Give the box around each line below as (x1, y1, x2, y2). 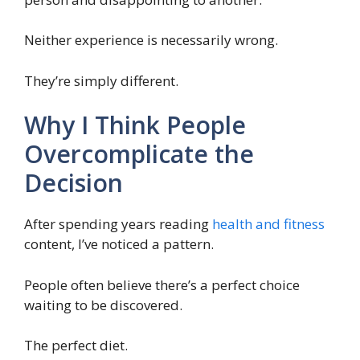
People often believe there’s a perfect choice (24, 275, 300, 294)
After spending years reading (24, 215, 212, 234)
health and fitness (212, 215, 325, 234)
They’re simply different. (24, 71, 178, 90)
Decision (24, 166, 123, 200)
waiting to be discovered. (24, 295, 182, 314)
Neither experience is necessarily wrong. (24, 31, 278, 50)
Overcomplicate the (24, 137, 254, 171)
